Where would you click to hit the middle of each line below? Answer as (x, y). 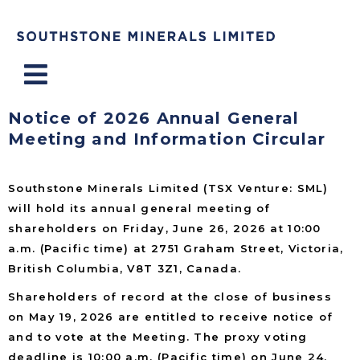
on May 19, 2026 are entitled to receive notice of (171, 316)
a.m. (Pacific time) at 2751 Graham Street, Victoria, (176, 248)
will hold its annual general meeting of (139, 208)
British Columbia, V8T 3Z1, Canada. (125, 268)
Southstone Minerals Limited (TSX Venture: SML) (168, 188)
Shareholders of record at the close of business (170, 296)
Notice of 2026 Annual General (154, 118)
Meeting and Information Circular (167, 139)
